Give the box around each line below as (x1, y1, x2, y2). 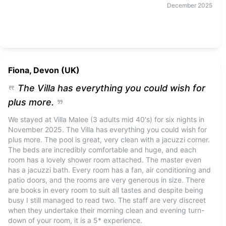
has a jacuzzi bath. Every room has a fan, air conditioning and (8, 165, 211, 174)
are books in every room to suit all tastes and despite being (8, 186, 203, 194)
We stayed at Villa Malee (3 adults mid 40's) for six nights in (8, 115, 204, 124)
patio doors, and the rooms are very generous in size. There (8, 176, 205, 184)
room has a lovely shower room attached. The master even (8, 155, 201, 164)
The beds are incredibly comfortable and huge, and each (8, 145, 196, 154)
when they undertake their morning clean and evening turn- (8, 206, 204, 214)
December (167, 2, 197, 9)
